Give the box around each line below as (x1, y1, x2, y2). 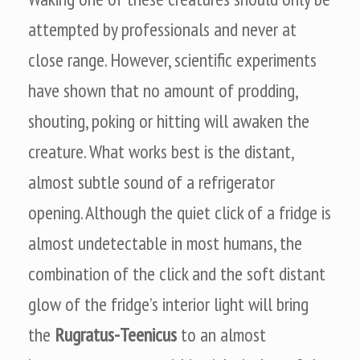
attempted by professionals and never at (28, 16, 297, 42)
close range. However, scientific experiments (28, 47, 317, 72)
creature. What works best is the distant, (28, 138, 293, 164)
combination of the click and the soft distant (28, 260, 325, 286)
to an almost (177, 321, 266, 347)
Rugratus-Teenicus (55, 321, 177, 347)
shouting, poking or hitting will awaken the (28, 108, 309, 133)
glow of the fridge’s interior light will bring (28, 291, 309, 317)
